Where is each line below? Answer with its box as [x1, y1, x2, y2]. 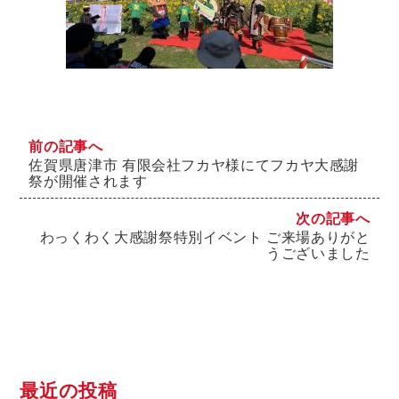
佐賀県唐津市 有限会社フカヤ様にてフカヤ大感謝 [28, 155, 360, 174]
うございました [266, 243, 370, 262]
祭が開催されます [28, 171, 148, 190]
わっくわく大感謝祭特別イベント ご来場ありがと [39, 227, 370, 246]
